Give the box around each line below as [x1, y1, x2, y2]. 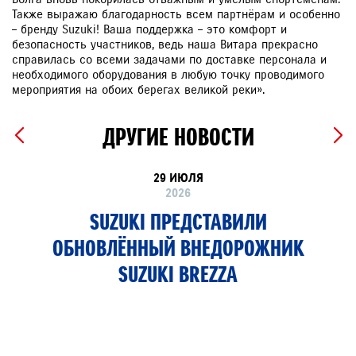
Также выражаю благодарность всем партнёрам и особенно [12, 6, 340, 21]
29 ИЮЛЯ [153, 170, 203, 185]
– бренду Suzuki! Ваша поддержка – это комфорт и [12, 21, 287, 37]
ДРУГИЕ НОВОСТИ [102, 122, 254, 152]
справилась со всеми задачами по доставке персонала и [12, 52, 327, 67]
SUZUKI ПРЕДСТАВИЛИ [89, 207, 267, 236]
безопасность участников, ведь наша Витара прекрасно [12, 37, 318, 52]
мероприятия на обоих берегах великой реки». [12, 82, 265, 97]
